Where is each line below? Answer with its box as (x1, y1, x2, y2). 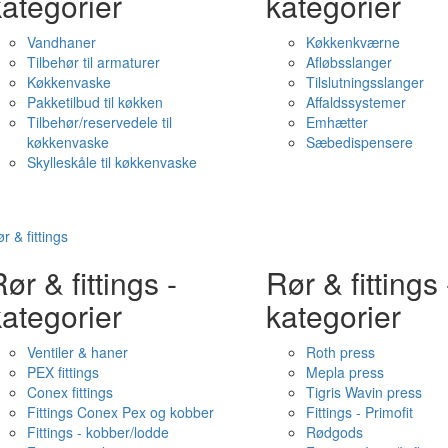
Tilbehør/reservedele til (26, 112, 172, 132)
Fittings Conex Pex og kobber (26, 402, 214, 422)
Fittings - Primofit (305, 402, 413, 422)
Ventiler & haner (26, 342, 128, 362)
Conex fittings (26, 382, 113, 402)
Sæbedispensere (305, 132, 413, 152)
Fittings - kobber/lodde (26, 422, 169, 442)
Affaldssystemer (305, 92, 406, 112)
